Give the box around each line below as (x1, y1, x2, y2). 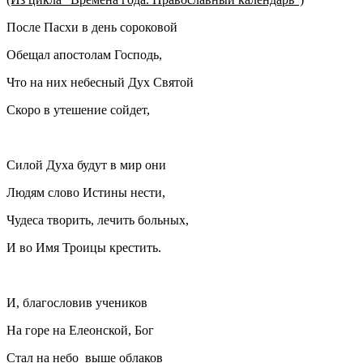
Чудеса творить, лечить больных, (6, 213, 199, 228)
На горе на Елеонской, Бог (6, 323, 154, 338)
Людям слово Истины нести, (6, 186, 165, 200)
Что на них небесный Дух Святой (6, 75, 194, 90)
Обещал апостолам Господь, (6, 48, 169, 62)
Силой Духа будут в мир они (6, 158, 169, 173)
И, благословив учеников (6, 296, 147, 310)
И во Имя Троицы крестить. (6, 241, 161, 255)
